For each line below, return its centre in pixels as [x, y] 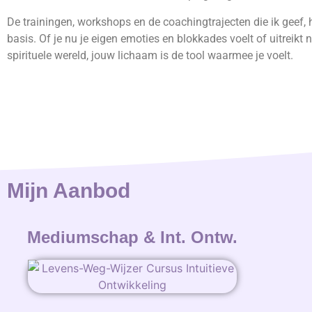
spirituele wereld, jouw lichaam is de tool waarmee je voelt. [150, 55]
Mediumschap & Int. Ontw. [132, 237]
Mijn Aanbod [69, 191]
